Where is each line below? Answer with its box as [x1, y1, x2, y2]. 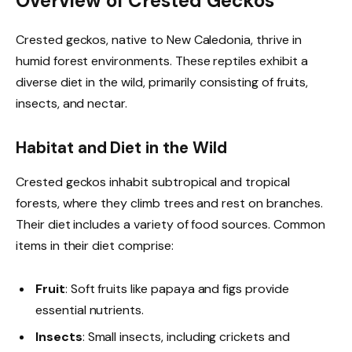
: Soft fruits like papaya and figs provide [64, 280, 289, 298]
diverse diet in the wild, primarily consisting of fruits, [16, 74, 309, 91]
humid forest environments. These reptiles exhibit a [16, 53, 308, 70]
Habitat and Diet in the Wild [16, 137, 227, 158]
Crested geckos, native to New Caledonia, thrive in [16, 31, 302, 49]
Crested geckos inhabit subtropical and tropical [16, 174, 290, 191]
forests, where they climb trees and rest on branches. [16, 195, 323, 212]
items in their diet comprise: [16, 237, 174, 255]
